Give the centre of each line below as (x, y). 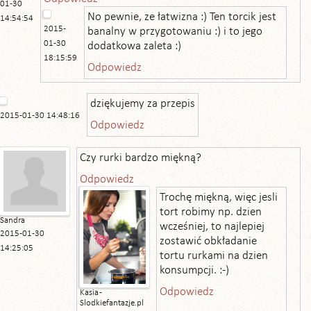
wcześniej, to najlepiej (212, 227)
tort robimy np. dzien (211, 212)
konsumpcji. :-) (194, 270)
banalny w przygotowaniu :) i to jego (175, 32)
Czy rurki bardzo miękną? (141, 158)
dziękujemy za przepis (143, 104)
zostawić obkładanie (208, 241)
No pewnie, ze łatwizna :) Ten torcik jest (182, 17)
